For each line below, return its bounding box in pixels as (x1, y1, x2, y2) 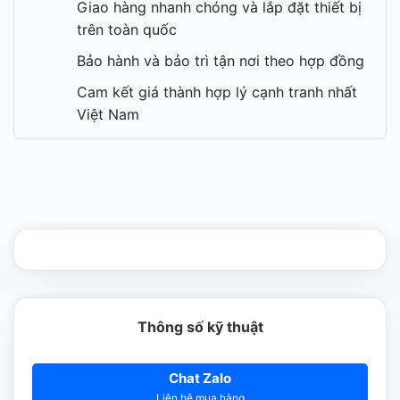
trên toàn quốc (77, 21, 177, 39)
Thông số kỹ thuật (137, 318, 263, 337)
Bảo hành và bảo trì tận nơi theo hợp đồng (77, 52, 364, 71)
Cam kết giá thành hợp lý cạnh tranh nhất (77, 83, 357, 102)
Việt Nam (77, 105, 139, 124)
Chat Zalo (169, 370, 231, 387)
